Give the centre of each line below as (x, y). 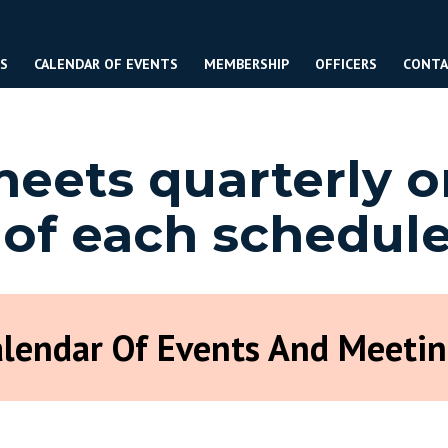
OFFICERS (345, 64)
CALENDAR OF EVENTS (105, 64)
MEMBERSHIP (246, 64)
